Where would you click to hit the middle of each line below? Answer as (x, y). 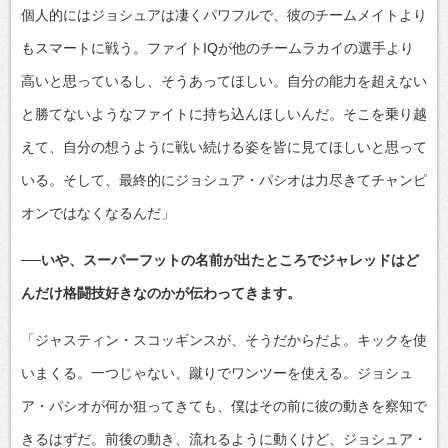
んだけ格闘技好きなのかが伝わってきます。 (161, 292)
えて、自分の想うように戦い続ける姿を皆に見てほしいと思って (224, 146)
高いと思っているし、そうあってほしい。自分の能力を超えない (224, 80)
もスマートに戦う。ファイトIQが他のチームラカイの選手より (217, 47)
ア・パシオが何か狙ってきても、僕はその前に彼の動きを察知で (224, 405)
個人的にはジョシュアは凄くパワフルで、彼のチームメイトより (224, 14)
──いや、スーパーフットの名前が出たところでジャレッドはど (220, 259)
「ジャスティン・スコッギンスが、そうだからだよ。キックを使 (224, 339)
